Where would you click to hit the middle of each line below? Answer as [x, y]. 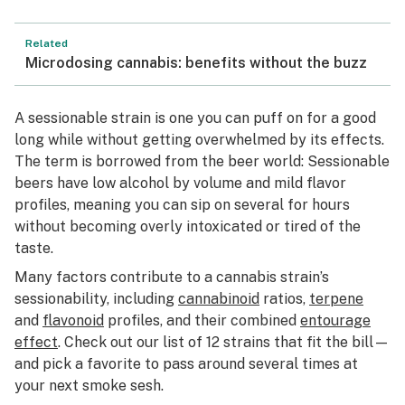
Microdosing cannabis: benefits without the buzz [196, 63]
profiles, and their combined [202, 320]
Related [47, 43]
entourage [335, 320]
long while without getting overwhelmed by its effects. [199, 140]
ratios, [284, 299]
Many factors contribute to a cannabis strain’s [172, 277]
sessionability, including [96, 299]
